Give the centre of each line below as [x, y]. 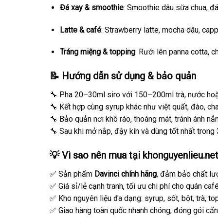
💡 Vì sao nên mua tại [96, 155]
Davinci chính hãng [126, 174]
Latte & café [80, 30]
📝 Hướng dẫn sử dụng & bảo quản [123, 76]
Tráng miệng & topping [97, 52]
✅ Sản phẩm [72, 174]
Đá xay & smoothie [91, 7]
